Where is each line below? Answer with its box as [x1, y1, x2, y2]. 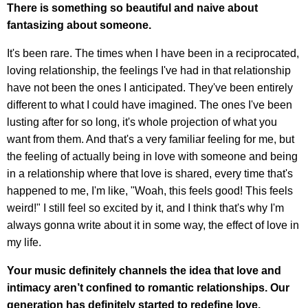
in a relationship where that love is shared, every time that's [7, 167, 293, 179]
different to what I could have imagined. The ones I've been [7, 98, 292, 111]
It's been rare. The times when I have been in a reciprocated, [7, 47, 299, 59]
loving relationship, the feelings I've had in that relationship [7, 64, 291, 76]
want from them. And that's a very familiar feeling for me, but [7, 133, 294, 145]
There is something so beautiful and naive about [7, 1, 258, 14]
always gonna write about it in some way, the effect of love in [7, 219, 299, 231]
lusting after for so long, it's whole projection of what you [7, 115, 277, 128]
